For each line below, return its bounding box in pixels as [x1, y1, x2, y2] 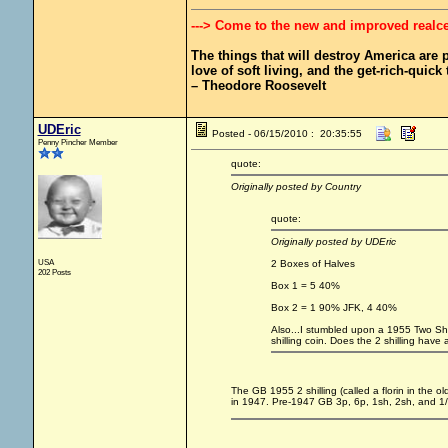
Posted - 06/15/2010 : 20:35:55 [211, 128, 362, 139]
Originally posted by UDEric [270, 236, 396, 247]
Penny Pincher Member [37, 137, 118, 147]
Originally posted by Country [230, 181, 361, 192]
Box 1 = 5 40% [270, 280, 340, 291]
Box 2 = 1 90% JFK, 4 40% [270, 302, 397, 313]
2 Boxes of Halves [270, 258, 355, 269]
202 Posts [37, 267, 71, 277]
